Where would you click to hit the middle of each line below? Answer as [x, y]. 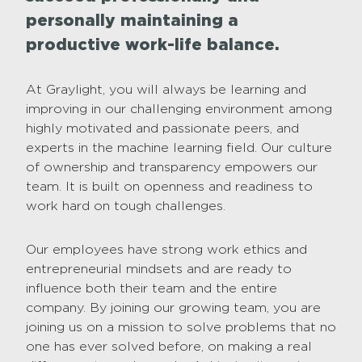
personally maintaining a [132, 19]
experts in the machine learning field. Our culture [179, 148]
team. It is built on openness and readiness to [169, 187]
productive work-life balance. [153, 44]
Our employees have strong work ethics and [166, 250]
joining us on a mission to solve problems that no [181, 327]
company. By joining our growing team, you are [173, 308]
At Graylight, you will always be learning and [166, 90]
